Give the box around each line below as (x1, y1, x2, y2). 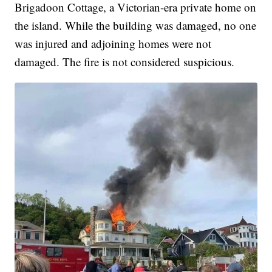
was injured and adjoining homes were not (15, 36, 212, 52)
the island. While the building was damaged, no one (15, 18, 257, 33)
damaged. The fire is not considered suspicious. (15, 54, 235, 70)
